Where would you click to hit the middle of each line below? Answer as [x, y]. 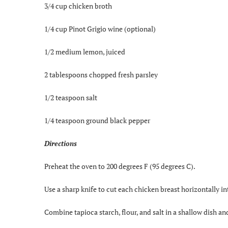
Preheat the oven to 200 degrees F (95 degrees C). [120, 166]
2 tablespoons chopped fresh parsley [101, 74]
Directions [61, 143]
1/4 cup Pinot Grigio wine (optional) [100, 28]
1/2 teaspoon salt [71, 97]
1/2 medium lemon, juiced [85, 51]
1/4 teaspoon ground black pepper [97, 120]
